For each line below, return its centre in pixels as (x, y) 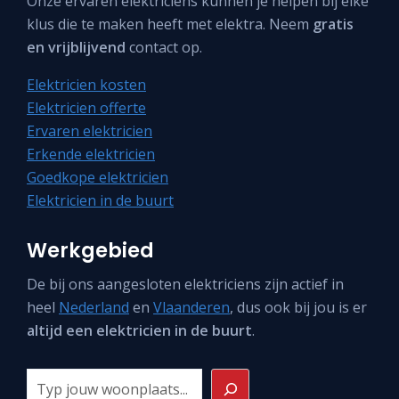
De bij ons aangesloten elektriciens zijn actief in (185, 284)
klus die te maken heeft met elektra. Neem (170, 24)
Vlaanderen (191, 307)
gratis (333, 24)
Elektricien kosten (86, 84)
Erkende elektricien (91, 154)
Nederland (94, 307)
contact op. (164, 47)
